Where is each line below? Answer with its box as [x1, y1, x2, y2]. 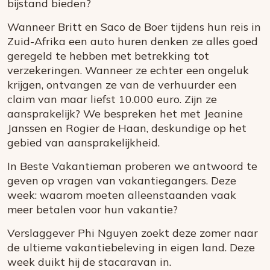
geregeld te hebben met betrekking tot [7, 49, 209, 63]
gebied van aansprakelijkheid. [7, 136, 160, 149]
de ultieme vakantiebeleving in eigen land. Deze [7, 240, 255, 254]
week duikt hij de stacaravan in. [7, 255, 171, 269]
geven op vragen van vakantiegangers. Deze [7, 174, 236, 187]
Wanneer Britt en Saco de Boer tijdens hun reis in [7, 20, 261, 34]
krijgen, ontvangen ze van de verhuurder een [7, 78, 237, 92]
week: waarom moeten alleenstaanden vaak [7, 188, 236, 202]
